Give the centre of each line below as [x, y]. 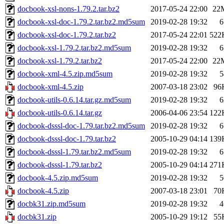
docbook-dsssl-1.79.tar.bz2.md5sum [74, 152]
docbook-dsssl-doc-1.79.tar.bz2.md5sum [81, 126]
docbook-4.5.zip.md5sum [58, 178]
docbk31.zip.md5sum [51, 204]
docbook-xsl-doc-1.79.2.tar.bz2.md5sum [81, 22]
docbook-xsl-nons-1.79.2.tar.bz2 [68, 9]
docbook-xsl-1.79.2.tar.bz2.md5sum [74, 48]
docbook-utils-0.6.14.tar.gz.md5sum [74, 100]
